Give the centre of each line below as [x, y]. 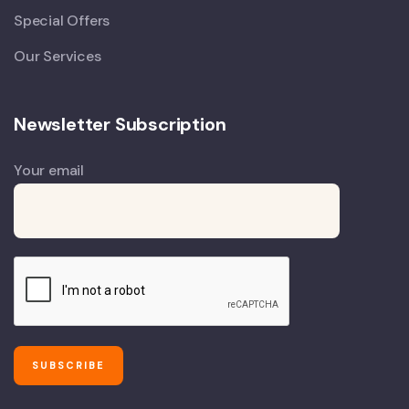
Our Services [58, 56]
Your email [49, 170]
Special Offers [62, 20]
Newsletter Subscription [120, 124]
